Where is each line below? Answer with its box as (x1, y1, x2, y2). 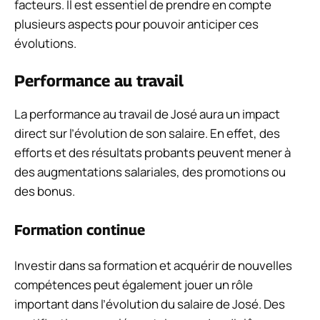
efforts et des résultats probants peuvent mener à (14, 144, 291, 161)
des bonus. (14, 182, 75, 199)
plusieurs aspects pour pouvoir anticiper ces (14, 16, 259, 33)
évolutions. (14, 35, 76, 52)
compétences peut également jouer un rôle (14, 276, 253, 294)
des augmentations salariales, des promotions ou (14, 163, 286, 180)
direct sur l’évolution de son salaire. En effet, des (14, 124, 280, 141)
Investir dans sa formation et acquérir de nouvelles (14, 257, 292, 274)
